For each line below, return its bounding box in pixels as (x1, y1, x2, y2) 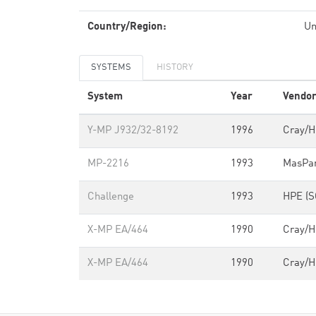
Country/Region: (87, 22, 166, 32)
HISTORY (157, 63, 193, 72)
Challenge (87, 192, 134, 202)
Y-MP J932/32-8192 (87, 126, 178, 136)
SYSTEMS (91, 63, 131, 72)
